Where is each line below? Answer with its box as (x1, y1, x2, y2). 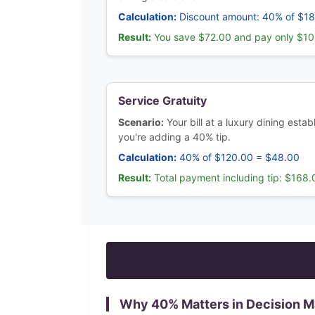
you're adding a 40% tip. (118, 131, 231, 143)
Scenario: (118, 116, 164, 128)
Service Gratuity (118, 94, 207, 108)
